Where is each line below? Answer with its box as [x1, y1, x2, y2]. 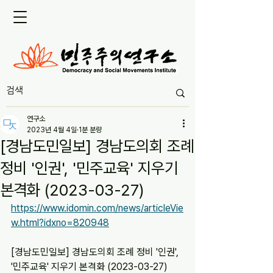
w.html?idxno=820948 [11, 217, 109, 229]
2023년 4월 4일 [27, 126, 77, 134]
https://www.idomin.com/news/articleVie [11, 202, 183, 214]
